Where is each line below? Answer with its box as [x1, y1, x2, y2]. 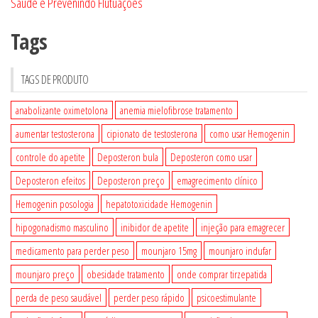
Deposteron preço [97, 173, 165, 188]
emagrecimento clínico [177, 173, 258, 188]
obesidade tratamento [87, 267, 165, 282]
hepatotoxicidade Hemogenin [106, 197, 212, 212]
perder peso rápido [114, 290, 185, 305]
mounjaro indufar [209, 243, 271, 258]
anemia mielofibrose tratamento [120, 103, 233, 118]
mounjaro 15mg [141, 243, 197, 258]
